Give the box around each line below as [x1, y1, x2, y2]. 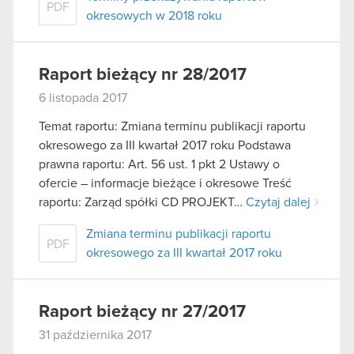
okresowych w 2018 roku [86, 9, 222, 23]
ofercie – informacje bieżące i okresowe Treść [39, 176, 292, 190]
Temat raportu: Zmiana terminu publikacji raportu [39, 119, 306, 133]
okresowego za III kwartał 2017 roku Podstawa [39, 138, 291, 152]
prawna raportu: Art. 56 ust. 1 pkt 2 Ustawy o [39, 157, 280, 171]
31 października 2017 [39, 328, 152, 341]
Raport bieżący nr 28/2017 [39, 66, 247, 85]
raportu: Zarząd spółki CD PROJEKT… [39, 195, 246, 209]
